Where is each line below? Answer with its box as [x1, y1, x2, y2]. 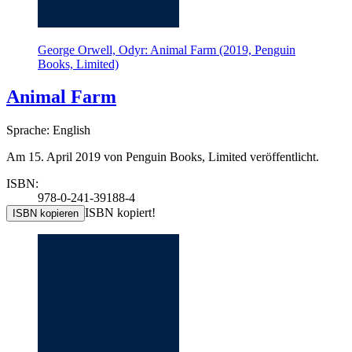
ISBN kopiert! [85, 206, 156, 220]
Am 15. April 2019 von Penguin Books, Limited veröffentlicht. [6, 150, 319, 164]
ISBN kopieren [13, 207, 79, 220]
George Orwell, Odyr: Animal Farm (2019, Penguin [38, 42, 295, 57]
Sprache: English [6, 123, 90, 137]
